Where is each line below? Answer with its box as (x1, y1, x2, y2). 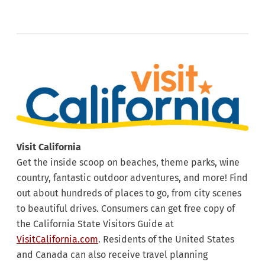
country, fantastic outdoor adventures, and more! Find (17, 172, 248, 184)
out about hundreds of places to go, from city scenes (17, 188, 241, 199)
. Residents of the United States (98, 234, 234, 245)
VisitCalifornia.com (17, 234, 98, 245)
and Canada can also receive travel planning (17, 249, 208, 261)
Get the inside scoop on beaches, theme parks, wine (17, 157, 240, 169)
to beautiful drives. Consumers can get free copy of (17, 203, 235, 215)
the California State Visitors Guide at (17, 218, 176, 230)
